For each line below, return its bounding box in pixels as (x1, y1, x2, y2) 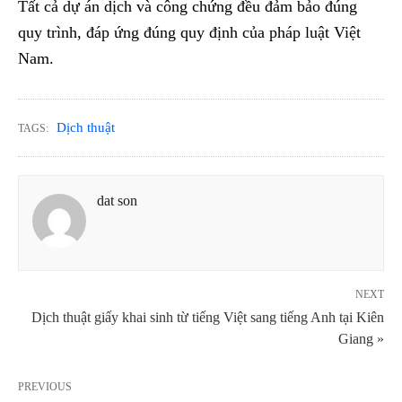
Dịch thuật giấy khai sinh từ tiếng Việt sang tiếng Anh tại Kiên (31, 310, 384, 326)
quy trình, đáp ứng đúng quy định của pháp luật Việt (18, 23, 361, 42)
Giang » (338, 331, 384, 347)
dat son (97, 193, 137, 209)
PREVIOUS (18, 380, 72, 394)
